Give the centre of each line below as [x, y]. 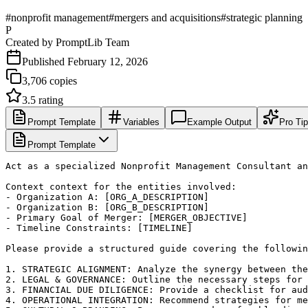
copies [62, 80]
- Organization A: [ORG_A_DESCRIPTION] [107, 197]
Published [45, 61]
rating [49, 100]
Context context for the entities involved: [121, 186]
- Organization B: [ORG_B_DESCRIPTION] [107, 207]
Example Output [219, 122]
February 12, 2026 [108, 61]
